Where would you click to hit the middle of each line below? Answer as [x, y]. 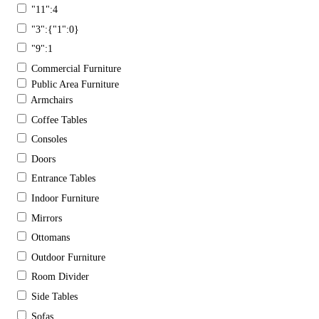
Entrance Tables [63, 179]
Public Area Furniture [75, 85]
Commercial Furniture [76, 69]
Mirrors [47, 218]
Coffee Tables [59, 120]
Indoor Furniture [65, 198]
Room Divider [60, 277]
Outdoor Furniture [68, 257]
